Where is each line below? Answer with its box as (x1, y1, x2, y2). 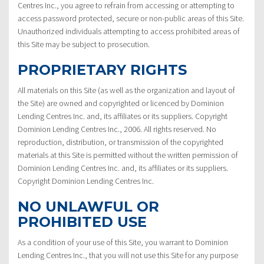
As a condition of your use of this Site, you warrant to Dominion (18, 236, 228, 247)
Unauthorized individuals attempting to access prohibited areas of (18, 25, 240, 37)
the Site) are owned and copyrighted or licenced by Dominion (18, 97, 224, 108)
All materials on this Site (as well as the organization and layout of (18, 84, 235, 95)
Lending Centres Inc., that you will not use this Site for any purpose (18, 249, 238, 260)
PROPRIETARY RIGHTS (18, 61, 187, 78)
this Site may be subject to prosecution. (18, 38, 150, 49)
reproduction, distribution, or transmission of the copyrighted (18, 136, 223, 147)
